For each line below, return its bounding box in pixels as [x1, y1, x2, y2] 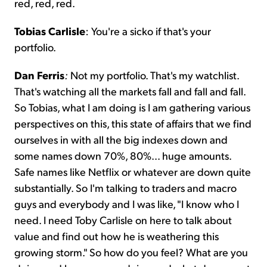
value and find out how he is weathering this [14, 229, 219, 243]
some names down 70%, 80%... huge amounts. [14, 148, 231, 163]
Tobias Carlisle [14, 24, 85, 38]
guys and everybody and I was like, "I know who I [14, 197, 239, 211]
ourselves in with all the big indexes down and [14, 132, 228, 147]
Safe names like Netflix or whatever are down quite [14, 164, 251, 179]
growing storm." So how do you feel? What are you [14, 245, 248, 259]
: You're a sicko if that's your [85, 24, 211, 38]
